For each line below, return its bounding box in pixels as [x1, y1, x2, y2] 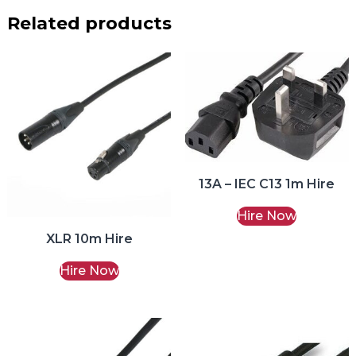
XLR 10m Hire [45, 230, 133, 246]
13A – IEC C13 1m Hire [199, 176, 335, 192]
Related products [6, 13, 172, 35]
